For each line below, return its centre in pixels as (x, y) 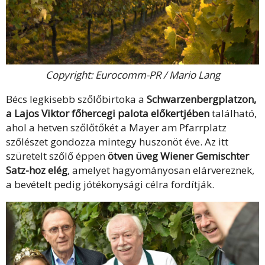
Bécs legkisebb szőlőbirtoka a (75, 99)
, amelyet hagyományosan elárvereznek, (161, 170)
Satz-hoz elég (37, 170)
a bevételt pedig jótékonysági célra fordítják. (110, 185)
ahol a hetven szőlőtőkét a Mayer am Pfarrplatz (116, 128)
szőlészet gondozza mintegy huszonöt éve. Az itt (117, 142)
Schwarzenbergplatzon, (200, 99)
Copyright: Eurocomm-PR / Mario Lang (132, 75)
